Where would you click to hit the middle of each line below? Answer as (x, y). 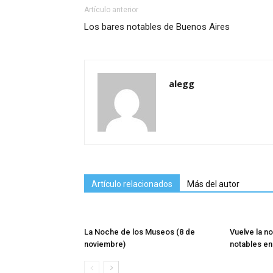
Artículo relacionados (132, 184)
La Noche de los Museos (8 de (140, 232)
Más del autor (213, 184)
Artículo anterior (111, 9)
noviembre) (105, 244)
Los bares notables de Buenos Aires (157, 27)
